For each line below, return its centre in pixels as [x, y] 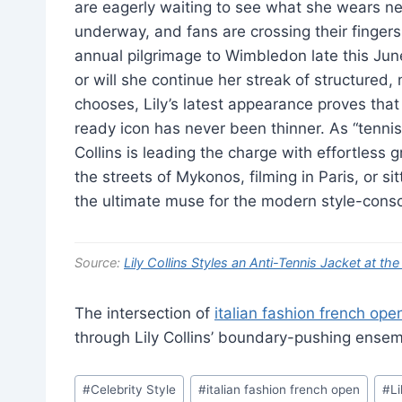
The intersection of [144, 313]
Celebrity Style [134, 389]
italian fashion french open [284, 389]
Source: [99, 262]
